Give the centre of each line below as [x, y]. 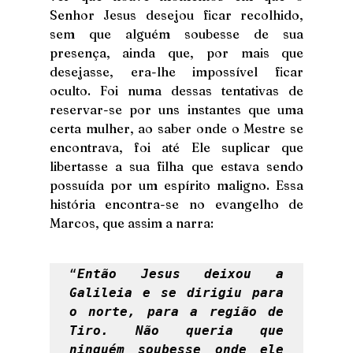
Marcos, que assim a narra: [133, 223]
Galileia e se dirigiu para [176, 292]
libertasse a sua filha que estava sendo [176, 166]
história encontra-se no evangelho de [176, 204]
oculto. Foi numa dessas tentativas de [176, 90]
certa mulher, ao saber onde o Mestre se [176, 128]
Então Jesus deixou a [180, 273]
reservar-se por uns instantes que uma [176, 109]
